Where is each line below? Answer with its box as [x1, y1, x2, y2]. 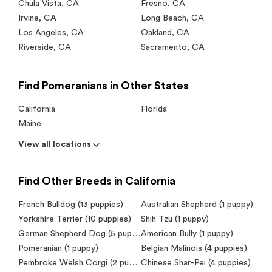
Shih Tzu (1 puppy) [140, 214, 209, 223]
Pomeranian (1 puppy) [18, 243, 98, 253]
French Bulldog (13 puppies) [18, 200, 123, 209]
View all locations [18, 140, 91, 149]
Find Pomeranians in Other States [18, 80, 189, 91]
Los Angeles [18, 28, 66, 37]
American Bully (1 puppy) [140, 229, 233, 238]
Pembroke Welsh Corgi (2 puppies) [129, 258, 137, 267]
